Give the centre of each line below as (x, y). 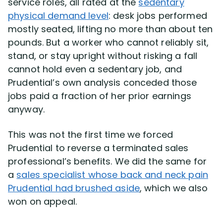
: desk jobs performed (158, 15)
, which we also (174, 188)
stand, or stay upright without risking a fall (103, 55)
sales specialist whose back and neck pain (112, 174)
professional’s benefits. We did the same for (108, 161)
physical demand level (58, 15)
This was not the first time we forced (91, 134)
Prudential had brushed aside (74, 188)
